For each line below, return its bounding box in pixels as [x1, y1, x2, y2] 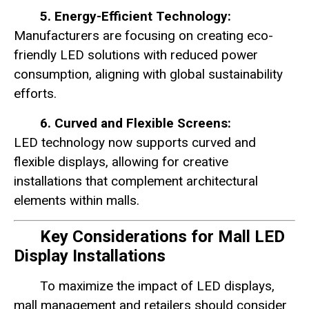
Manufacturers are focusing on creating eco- [14, 28, 273, 44]
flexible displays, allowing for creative [14, 153, 228, 170]
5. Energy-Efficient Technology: [40, 8, 231, 25]
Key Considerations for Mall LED [40, 227, 285, 247]
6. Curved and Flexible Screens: [40, 114, 231, 131]
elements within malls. [14, 192, 139, 208]
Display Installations [14, 246, 166, 266]
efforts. [14, 86, 57, 102]
